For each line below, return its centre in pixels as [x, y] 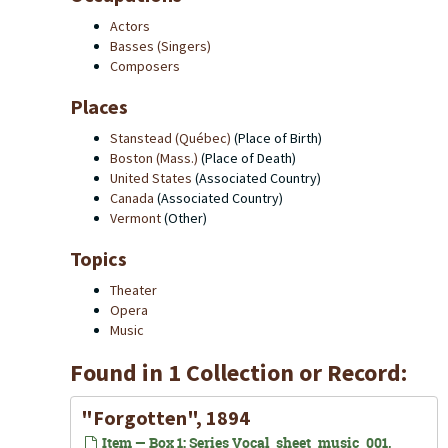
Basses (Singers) [160, 46]
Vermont [135, 218]
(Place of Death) [247, 158]
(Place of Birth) [276, 138]
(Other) [184, 218]
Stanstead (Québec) [170, 138]
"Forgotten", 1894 [165, 417]
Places [99, 106]
